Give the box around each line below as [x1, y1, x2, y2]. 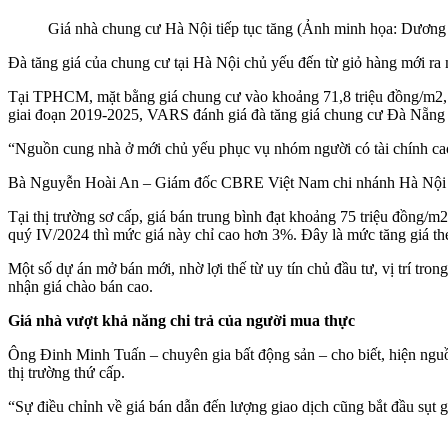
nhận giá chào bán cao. [8, 277, 153, 295]
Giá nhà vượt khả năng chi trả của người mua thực [8, 311, 355, 329]
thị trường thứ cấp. [8, 363, 125, 381]
